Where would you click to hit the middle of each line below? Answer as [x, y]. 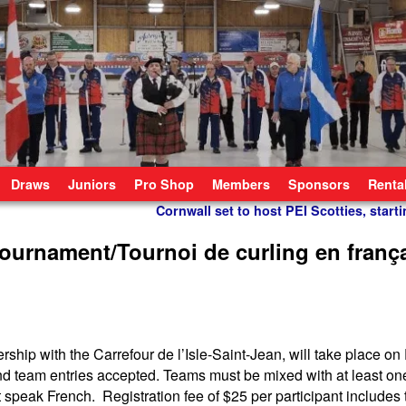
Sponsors [319, 184]
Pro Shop [164, 184]
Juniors [92, 184]
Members [241, 184]
